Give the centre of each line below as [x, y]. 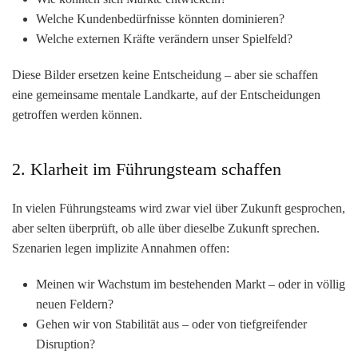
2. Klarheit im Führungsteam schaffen [147, 169]
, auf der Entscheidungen [258, 94]
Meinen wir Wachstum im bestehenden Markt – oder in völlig [191, 284]
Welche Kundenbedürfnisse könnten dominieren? [160, 18]
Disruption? [66, 344]
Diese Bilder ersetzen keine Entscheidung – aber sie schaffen [165, 74]
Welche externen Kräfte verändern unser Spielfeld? [164, 38]
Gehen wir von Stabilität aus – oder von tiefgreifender [171, 324]
